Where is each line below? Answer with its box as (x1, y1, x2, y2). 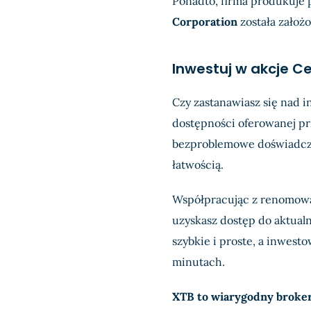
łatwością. (171, 158, 224, 171)
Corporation (171, 15, 237, 28)
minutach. (171, 255, 225, 269)
